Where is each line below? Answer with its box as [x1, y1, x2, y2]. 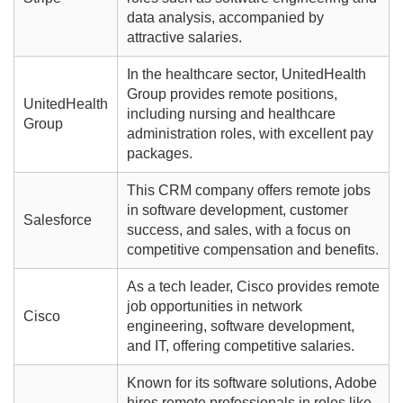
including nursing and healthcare [126, 106, 336, 122]
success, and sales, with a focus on [126, 222, 351, 238]
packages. [126, 146, 193, 162]
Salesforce [22, 212, 92, 228]
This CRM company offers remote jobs [126, 183, 371, 199]
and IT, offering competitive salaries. [126, 338, 354, 354]
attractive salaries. [126, 30, 242, 46]
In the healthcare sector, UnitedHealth [126, 67, 366, 83]
